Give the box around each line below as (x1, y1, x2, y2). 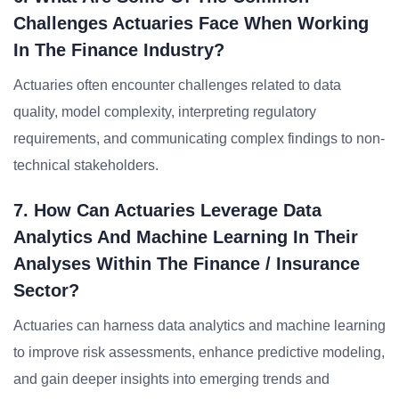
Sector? (13, 281, 79, 300)
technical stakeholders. (13, 158, 159, 173)
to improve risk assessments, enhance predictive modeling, (13, 345, 385, 360)
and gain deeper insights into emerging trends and (13, 371, 330, 387)
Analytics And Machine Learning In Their (13, 227, 358, 247)
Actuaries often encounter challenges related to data (13, 77, 341, 93)
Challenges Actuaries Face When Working (13, 13, 369, 33)
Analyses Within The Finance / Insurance (13, 254, 360, 273)
